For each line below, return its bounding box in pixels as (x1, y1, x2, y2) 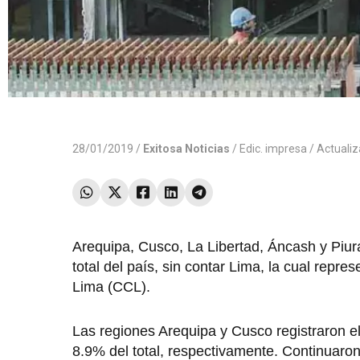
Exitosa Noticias (143, 142, 230, 156)
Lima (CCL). (72, 279, 150, 296)
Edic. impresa (239, 142, 307, 156)
